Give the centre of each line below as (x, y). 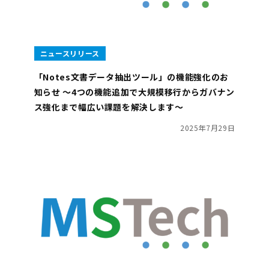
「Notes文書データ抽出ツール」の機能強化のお (131, 77)
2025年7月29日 (207, 128)
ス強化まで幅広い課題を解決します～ (109, 107)
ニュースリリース (70, 53)
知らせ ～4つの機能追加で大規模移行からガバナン (134, 92)
